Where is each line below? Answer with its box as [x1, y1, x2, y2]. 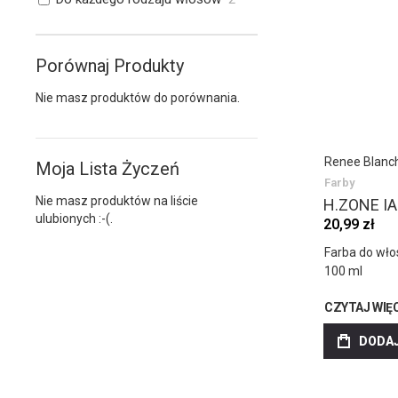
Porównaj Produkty [36, 55, 184, 76]
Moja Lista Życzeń [36, 158, 179, 179]
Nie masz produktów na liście [36, 194, 198, 208]
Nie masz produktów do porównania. [36, 91, 240, 105]
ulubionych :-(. [36, 211, 113, 226]
